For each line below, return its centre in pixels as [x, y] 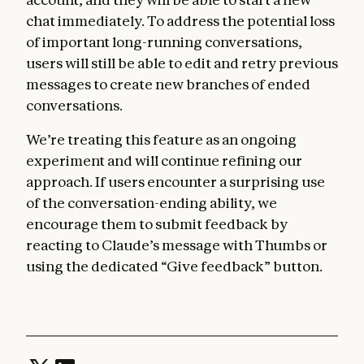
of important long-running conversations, [164, 42]
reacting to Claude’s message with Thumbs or [177, 245]
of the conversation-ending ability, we [152, 203]
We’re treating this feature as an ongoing [161, 139]
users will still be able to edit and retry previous [182, 63]
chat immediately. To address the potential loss [180, 21]
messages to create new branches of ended [168, 84]
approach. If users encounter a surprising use [175, 182]
